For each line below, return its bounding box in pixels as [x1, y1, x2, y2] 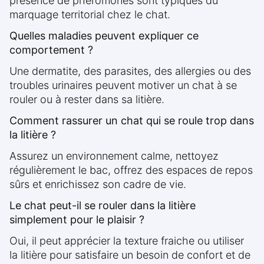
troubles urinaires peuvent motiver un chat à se [9, 79, 237, 92]
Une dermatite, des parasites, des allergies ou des [9, 65, 251, 78]
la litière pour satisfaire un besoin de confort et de [9, 249, 250, 262]
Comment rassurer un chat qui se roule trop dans [9, 114, 254, 127]
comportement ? [9, 44, 93, 57]
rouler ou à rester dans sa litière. [9, 93, 164, 106]
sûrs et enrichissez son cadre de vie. [9, 178, 186, 191]
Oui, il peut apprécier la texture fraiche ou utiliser [9, 235, 244, 247]
